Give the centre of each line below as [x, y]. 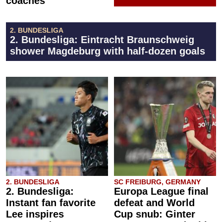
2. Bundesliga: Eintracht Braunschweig [102, 40]
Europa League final [161, 192]
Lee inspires [35, 214]
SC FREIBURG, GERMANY [157, 182]
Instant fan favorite [51, 203]
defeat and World [154, 203]
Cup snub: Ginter [155, 214]
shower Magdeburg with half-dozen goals [108, 51]
